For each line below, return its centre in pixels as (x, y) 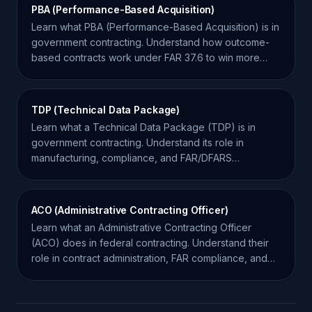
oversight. (54, 273)
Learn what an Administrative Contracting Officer (141, 227)
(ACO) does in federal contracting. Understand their (150, 243)
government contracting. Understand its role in (138, 142)
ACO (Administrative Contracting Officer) (130, 210)
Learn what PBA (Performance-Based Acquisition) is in (155, 27)
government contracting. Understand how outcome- (150, 42)
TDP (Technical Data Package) (106, 110)
